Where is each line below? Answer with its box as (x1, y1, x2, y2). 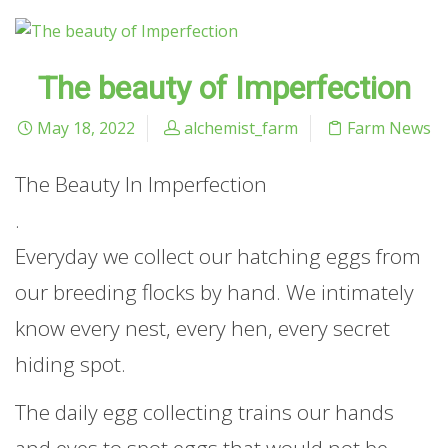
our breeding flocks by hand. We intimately (15, 278, 414, 307)
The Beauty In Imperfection (15, 170, 267, 199)
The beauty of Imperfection (37, 69, 411, 108)
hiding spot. (15, 350, 126, 379)
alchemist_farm (184, 117, 298, 140)
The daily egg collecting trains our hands (15, 397, 394, 426)
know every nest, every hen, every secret (15, 314, 390, 343)
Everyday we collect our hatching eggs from (15, 242, 421, 271)
